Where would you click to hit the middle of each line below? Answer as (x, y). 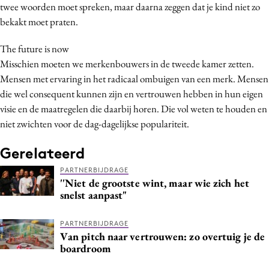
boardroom (86, 248)
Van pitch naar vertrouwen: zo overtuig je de (162, 236)
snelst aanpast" (94, 195)
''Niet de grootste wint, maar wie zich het (155, 183)
